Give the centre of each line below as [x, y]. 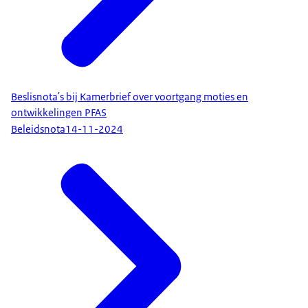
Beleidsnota [38, 130]
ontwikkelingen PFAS [59, 112]
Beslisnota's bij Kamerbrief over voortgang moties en [130, 97]
